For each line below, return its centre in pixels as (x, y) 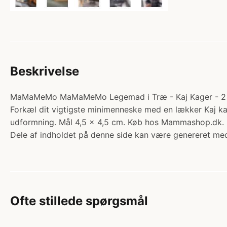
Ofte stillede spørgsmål (79, 201)
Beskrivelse (45, 71)
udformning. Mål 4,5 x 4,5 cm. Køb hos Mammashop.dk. (117, 122)
